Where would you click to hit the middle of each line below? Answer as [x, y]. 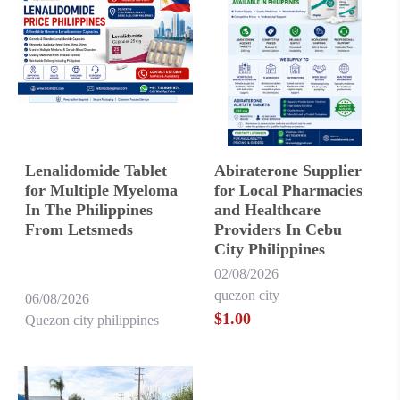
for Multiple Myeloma [101, 190]
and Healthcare [267, 210]
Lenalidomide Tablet [96, 171]
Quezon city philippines [92, 320]
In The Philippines [89, 210]
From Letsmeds [79, 229]
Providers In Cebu [278, 229]
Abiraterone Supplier [288, 171]
